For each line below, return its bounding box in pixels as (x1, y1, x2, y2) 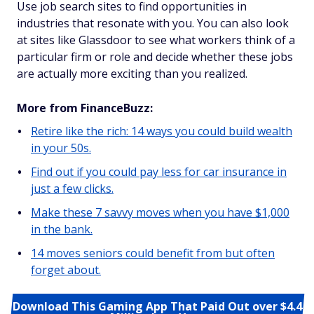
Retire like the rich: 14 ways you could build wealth (31, 123, 292, 139)
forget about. (31, 262, 101, 278)
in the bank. (31, 221, 93, 237)
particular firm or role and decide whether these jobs (17, 49, 293, 64)
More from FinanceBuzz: (17, 100, 153, 116)
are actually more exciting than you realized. (17, 66, 247, 81)
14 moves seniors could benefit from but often (31, 245, 275, 261)
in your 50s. (31, 140, 91, 156)
